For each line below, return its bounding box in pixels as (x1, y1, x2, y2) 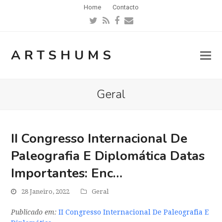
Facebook (116, 19, 157, 30)
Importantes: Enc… (11, 165, 123, 182)
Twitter (92, 19, 126, 30)
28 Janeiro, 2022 (21, 188, 70, 196)
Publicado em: (11, 208, 57, 217)
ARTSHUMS (11, 47, 115, 64)
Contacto (112, 3, 139, 11)
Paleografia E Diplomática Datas (11, 147, 205, 165)
